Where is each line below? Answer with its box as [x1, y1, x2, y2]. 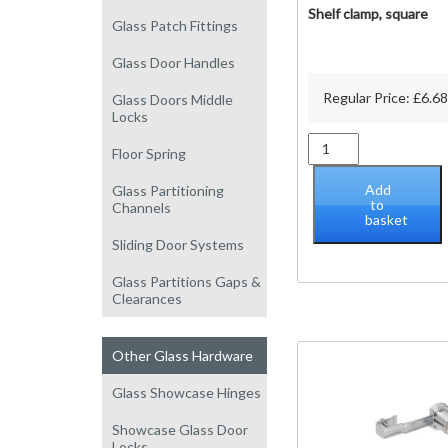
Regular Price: [323, 89, 413, 107]
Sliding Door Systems [112, 235, 244, 253]
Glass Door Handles [112, 53, 235, 71]
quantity [307, 193, 360, 211]
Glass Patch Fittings [112, 16, 238, 34]
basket [365, 211, 408, 229]
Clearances [112, 289, 182, 307]
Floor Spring [112, 144, 186, 162]
